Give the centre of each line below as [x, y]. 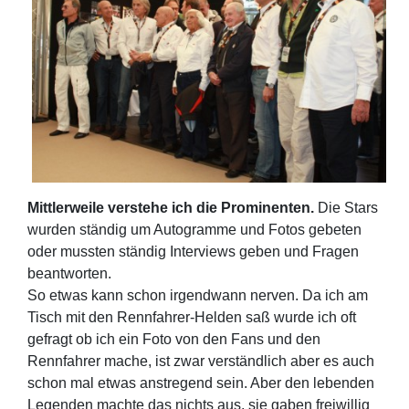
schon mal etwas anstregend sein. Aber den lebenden [201, 383]
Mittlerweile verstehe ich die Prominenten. [173, 207]
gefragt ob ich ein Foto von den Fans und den [174, 339]
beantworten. [69, 273]
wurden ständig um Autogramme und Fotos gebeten [194, 229]
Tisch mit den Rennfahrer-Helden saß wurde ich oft [192, 317]
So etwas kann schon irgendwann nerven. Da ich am [198, 295]
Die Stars [348, 207]
